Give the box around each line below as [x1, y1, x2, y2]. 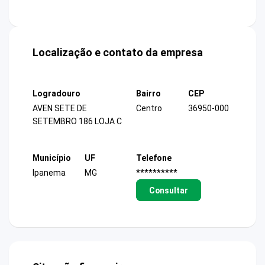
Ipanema [33, 167, 66, 177]
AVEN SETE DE [33, 104, 87, 114]
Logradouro [33, 89, 80, 99]
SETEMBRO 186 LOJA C [33, 117, 122, 127]
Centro [136, 104, 162, 114]
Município [33, 153, 71, 163]
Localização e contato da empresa [33, 46, 203, 59]
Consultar [148, 185, 188, 195]
